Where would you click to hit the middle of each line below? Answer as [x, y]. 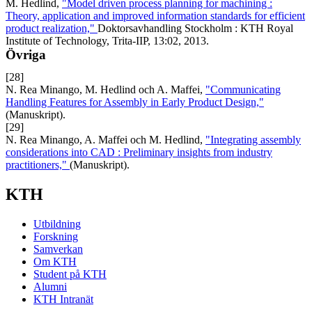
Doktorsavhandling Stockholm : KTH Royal [195, 28]
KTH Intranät [63, 299]
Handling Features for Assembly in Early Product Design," [135, 102]
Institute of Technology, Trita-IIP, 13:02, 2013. [107, 41]
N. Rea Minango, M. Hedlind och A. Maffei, [106, 89]
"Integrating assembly [253, 140]
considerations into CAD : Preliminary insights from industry [139, 152]
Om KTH [55, 261]
